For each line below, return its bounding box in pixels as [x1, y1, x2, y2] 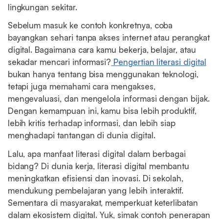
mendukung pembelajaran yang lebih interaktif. [7, 185, 184, 196]
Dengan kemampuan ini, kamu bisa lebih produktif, [7, 106, 197, 116]
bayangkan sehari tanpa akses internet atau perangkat [7, 32, 210, 43]
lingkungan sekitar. [7, 1, 77, 12]
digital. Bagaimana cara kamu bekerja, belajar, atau [7, 44, 196, 55]
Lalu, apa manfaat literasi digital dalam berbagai [7, 148, 186, 159]
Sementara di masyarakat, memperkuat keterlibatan [7, 197, 198, 208]
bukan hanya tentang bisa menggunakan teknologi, [7, 69, 198, 80]
